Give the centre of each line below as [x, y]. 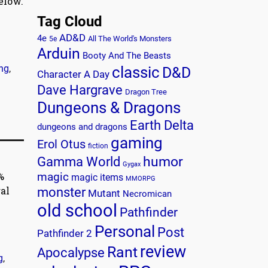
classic [136, 73]
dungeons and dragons [82, 127]
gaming [137, 143]
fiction [98, 146]
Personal [125, 232]
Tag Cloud [70, 21]
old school [77, 211]
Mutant [104, 194]
